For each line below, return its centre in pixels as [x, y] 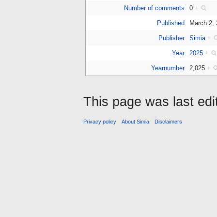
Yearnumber [168, 68]
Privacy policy [100, 121]
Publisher [171, 38]
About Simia [136, 121]
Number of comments [154, 8]
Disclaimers [169, 121]
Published [170, 23]
